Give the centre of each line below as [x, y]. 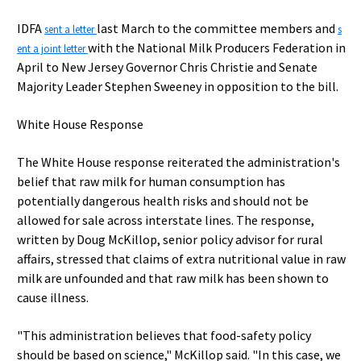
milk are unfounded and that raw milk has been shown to [173, 278]
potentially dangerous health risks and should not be [163, 201]
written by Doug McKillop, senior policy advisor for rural [170, 239]
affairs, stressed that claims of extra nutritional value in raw [181, 259]
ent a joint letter [52, 49]
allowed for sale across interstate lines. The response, [166, 220]
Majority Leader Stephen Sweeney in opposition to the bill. [178, 86]
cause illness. [53, 297]
